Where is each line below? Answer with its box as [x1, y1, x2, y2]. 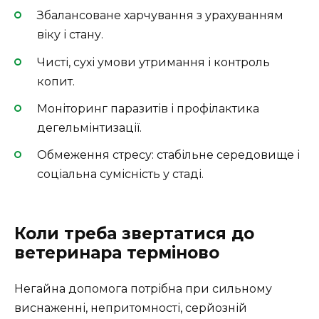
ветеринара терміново [14, 243, 219, 263]
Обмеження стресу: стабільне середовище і [37, 147, 300, 162]
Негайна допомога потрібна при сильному [14, 282, 272, 296]
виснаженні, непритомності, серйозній [14, 301, 247, 315]
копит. [37, 74, 75, 88]
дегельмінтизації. [37, 120, 142, 135]
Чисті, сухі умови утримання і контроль [37, 55, 270, 69]
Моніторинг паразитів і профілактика [37, 101, 259, 115]
